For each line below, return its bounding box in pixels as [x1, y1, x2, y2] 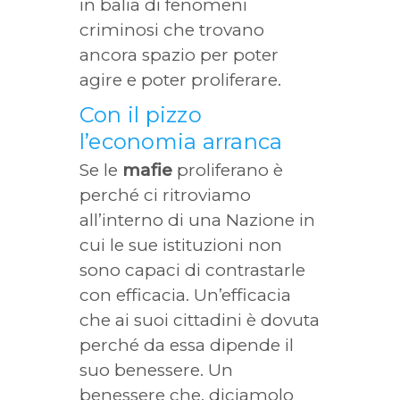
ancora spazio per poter [79, 45, 279, 65]
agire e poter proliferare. [79, 70, 281, 90]
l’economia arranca [79, 129, 283, 154]
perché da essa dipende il [79, 335, 294, 355]
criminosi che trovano [79, 20, 264, 40]
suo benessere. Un [79, 360, 233, 380]
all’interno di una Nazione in [79, 210, 315, 230]
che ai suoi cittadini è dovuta [79, 310, 320, 330]
